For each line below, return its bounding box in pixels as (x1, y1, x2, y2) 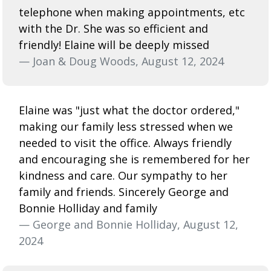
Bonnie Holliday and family (19, 200, 157, 215)
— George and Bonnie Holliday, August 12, (19, 217, 238, 232)
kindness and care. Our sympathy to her (19, 168, 227, 183)
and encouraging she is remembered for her (19, 151, 250, 166)
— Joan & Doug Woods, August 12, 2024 (19, 53, 224, 68)
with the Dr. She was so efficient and (19, 21, 208, 36)
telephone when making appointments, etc (19, 4, 245, 19)
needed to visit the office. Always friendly (19, 135, 232, 150)
